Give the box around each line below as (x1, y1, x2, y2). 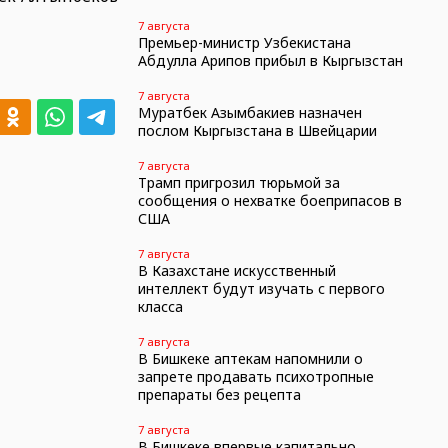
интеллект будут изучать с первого (137, 279, 385, 298)
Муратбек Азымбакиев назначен (137, 103, 362, 122)
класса (137, 297, 183, 316)
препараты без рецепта (137, 385, 301, 404)
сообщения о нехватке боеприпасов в (137, 191, 402, 210)
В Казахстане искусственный (137, 261, 336, 280)
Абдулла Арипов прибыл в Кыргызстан (137, 51, 403, 70)
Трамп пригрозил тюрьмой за (137, 173, 340, 192)
